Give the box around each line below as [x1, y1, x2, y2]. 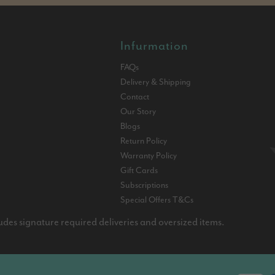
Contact [120, 91, 150, 102]
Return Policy [120, 136, 168, 146]
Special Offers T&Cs [120, 195, 194, 205]
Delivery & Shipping [120, 77, 192, 87]
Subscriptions [120, 180, 169, 190]
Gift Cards [120, 165, 158, 176]
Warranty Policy [120, 150, 177, 161]
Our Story [120, 106, 157, 117]
